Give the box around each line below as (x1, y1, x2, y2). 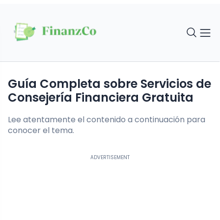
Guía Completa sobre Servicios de (8, 76, 17, 92)
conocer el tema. (8, 125, 74, 137)
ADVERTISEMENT (90, 154, 130, 162)
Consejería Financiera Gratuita (8, 89, 193, 106)
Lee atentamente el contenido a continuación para (8, 114, 205, 126)
